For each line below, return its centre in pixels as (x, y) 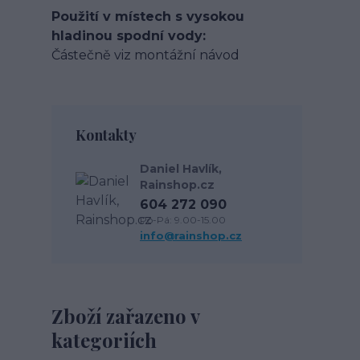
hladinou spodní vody (127, 36)
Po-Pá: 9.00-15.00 (183, 220)
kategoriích (104, 340)
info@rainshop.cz (191, 235)
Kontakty (106, 135)
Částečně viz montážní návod (145, 55)
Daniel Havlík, (181, 169)
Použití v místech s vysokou (148, 16)
